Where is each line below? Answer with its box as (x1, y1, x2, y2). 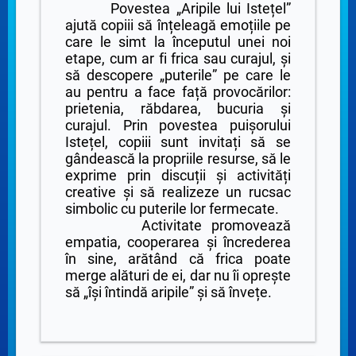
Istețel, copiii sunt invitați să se (65, 133, 291, 150)
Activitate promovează (65, 216, 291, 234)
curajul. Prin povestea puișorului (65, 116, 291, 133)
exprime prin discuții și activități (65, 166, 291, 184)
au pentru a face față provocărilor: (65, 83, 291, 100)
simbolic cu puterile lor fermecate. (65, 199, 279, 217)
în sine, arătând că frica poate (65, 250, 291, 267)
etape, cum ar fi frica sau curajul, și (65, 49, 291, 67)
